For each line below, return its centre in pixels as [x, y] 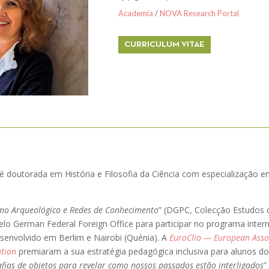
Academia [135, 13]
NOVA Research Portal [199, 13]
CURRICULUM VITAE [164, 44]
